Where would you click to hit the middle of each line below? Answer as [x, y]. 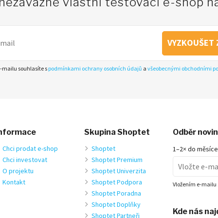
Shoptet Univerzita [118, 171]
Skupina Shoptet [117, 132]
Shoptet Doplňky [116, 204]
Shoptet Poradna [116, 193]
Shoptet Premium [117, 159]
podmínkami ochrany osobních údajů [95, 68]
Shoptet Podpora [117, 182]
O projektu [18, 171]
